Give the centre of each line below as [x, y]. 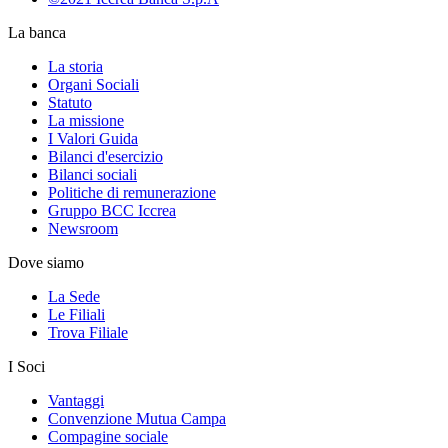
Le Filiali [76, 314]
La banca [37, 32]
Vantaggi [76, 400]
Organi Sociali [93, 84]
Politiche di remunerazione [132, 192]
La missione [86, 120]
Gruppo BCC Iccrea [112, 210]
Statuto [70, 102]
